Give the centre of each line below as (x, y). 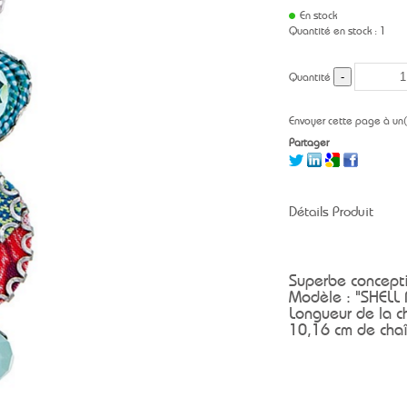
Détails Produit (331, 212)
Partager (309, 143)
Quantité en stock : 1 (338, 31)
